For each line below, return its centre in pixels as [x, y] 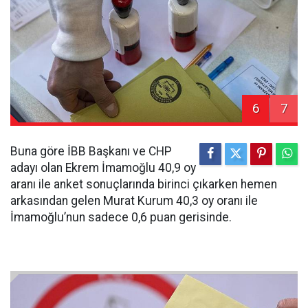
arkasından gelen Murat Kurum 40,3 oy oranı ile [134, 201]
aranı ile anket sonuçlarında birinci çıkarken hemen [144, 185]
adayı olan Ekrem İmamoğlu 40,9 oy [103, 168]
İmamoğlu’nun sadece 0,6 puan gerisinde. [121, 218]
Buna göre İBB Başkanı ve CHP [91, 152]
